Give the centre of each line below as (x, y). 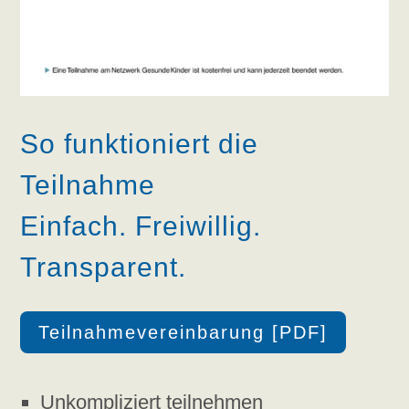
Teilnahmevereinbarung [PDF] (184, 333)
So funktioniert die (140, 144)
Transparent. (104, 267)
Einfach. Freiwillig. (141, 226)
